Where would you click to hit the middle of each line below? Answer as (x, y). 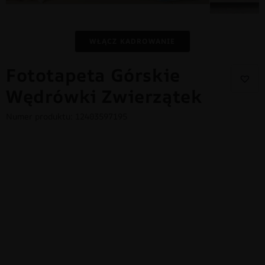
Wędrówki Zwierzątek (104, 96)
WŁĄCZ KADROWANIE (132, 41)
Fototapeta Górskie (93, 75)
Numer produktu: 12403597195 (67, 116)
